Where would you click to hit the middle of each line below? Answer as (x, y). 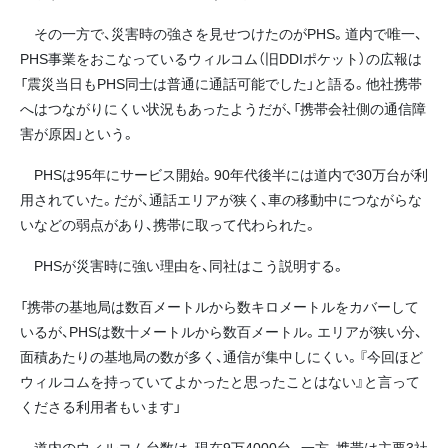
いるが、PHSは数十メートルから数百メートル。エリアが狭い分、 (221, 331)
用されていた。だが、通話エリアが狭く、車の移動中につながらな (221, 198)
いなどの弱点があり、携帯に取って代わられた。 (168, 223)
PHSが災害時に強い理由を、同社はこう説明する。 (182, 265)
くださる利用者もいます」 (100, 406)
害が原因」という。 (77, 132)
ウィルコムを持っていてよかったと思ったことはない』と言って (220, 381)
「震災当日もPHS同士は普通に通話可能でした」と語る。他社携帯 (221, 82)
